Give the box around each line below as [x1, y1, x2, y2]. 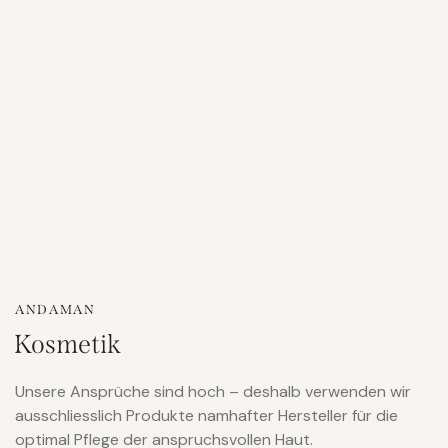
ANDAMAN [15, 302, 96, 318]
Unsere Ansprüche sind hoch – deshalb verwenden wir [15, 380, 411, 402]
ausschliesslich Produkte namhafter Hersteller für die [15, 404, 398, 426]
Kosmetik [14, 328, 121, 360]
